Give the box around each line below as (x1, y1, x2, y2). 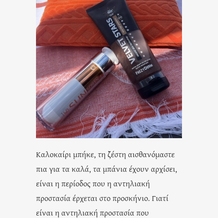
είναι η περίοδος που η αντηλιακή (36, 177, 150, 189)
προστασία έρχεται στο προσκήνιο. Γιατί (36, 192, 168, 203)
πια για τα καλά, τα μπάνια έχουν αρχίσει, (36, 163, 177, 174)
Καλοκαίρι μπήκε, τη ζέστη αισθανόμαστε (36, 148, 175, 160)
